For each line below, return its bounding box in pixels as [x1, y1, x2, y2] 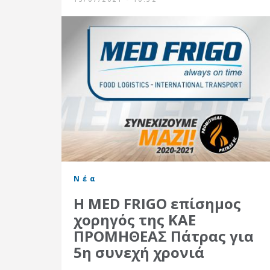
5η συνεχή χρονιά [74, 242, 204, 262]
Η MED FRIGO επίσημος [74, 193, 241, 213]
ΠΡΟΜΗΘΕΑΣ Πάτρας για [74, 225, 254, 246]
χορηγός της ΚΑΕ [74, 209, 196, 230]
